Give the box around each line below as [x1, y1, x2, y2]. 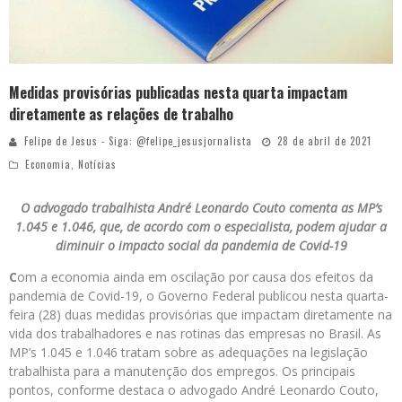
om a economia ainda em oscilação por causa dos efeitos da [17, 268, 373, 286]
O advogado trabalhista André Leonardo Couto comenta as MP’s [20, 199, 382, 217]
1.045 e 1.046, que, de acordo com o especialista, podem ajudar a [15, 218, 387, 236]
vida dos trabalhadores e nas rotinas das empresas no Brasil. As [9, 325, 381, 343]
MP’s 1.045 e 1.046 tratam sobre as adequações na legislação [9, 344, 368, 362]
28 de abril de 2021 [277, 134, 371, 149]
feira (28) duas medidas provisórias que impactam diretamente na [9, 306, 392, 324]
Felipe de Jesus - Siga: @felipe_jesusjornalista [24, 134, 252, 149]
